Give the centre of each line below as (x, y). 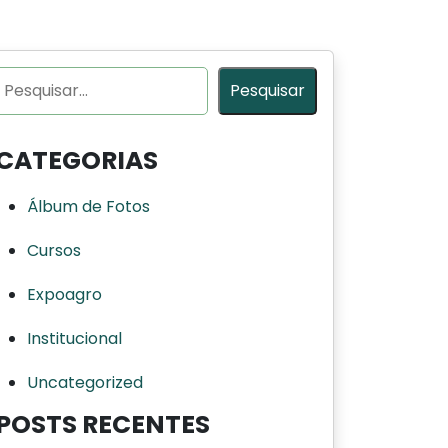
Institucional (74, 338)
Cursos (54, 250)
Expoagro (64, 294)
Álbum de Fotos (88, 206)
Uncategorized (85, 382)
